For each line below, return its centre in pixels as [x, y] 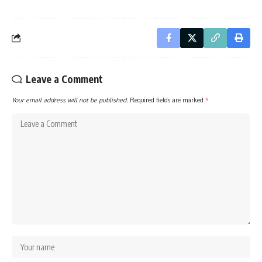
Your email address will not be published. [70, 99]
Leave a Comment [64, 79]
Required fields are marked [168, 99]
